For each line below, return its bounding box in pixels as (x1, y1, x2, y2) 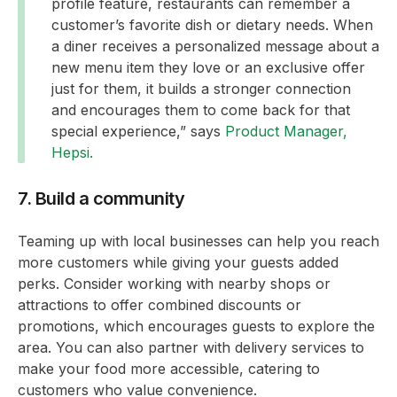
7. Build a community (18, 188, 184, 210)
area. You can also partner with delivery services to (18, 339, 364, 357)
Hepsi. (51, 144, 93, 162)
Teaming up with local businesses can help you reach (18, 232, 379, 251)
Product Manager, (225, 122, 347, 141)
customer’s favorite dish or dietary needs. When (51, 16, 373, 35)
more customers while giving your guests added (18, 253, 339, 272)
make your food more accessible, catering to (18, 360, 320, 378)
